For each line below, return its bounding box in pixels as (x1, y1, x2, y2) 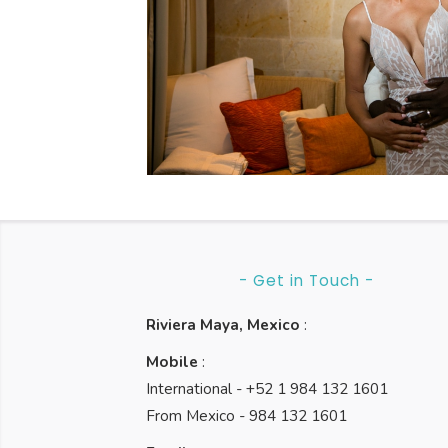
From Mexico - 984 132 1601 (146, 406, 348, 426)
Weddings (271, 125, 335, 144)
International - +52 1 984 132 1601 (146, 379, 389, 399)
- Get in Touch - (238, 270, 374, 291)
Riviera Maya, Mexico (146, 315, 305, 335)
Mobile (146, 352, 199, 372)
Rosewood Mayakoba (177, 161, 441, 192)
